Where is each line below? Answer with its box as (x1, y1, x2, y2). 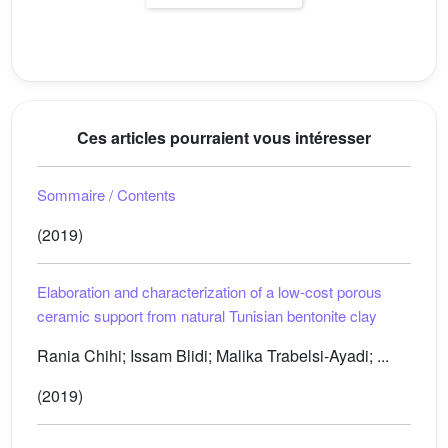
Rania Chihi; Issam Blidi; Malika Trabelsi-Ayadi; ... (37, 344, 389, 367)
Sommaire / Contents (37, 184, 176, 205)
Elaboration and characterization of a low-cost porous (37, 281, 382, 302)
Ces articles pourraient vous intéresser (77, 126, 371, 149)
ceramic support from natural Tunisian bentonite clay (37, 305, 377, 326)
